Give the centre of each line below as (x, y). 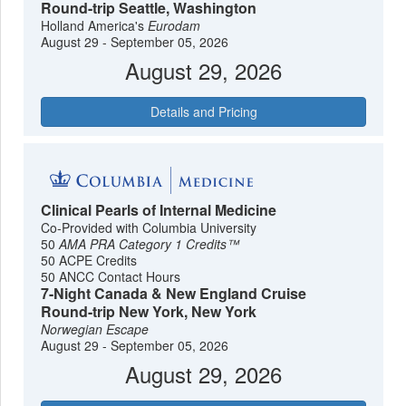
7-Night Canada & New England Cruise (174, 293)
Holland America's (95, 26)
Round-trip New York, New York (149, 311)
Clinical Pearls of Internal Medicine (159, 209)
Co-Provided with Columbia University (149, 227)
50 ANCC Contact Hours (111, 276)
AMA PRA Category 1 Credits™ (150, 243)
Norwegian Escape (95, 329)
